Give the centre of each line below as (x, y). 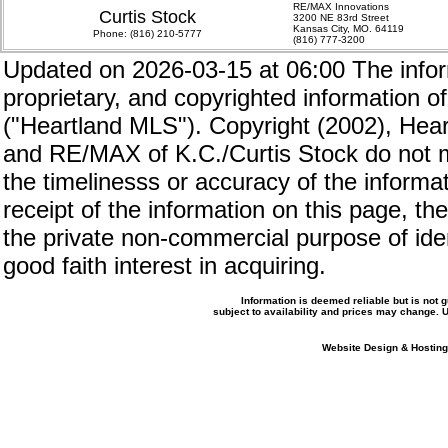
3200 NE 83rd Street (341, 17)
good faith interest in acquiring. (164, 265)
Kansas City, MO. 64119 (348, 28)
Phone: (111, 33)
